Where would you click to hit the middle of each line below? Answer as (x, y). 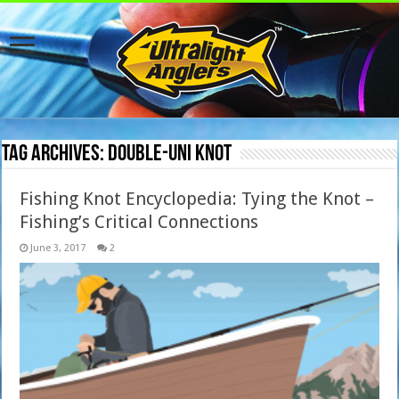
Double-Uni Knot (170, 155)
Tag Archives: (55, 155)
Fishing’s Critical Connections (139, 222)
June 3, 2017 (58, 248)
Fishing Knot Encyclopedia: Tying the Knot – (197, 199)
